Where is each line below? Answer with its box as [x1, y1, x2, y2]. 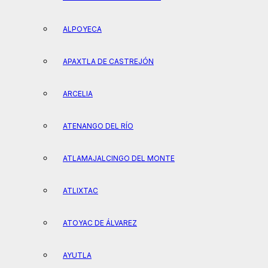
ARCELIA [63, 89, 93, 98]
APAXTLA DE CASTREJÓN [63, 57, 154, 66]
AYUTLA [63, 251, 92, 260]
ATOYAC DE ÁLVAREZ [63, 218, 137, 227]
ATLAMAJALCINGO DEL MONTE [63, 154, 175, 163]
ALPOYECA [63, 25, 102, 33]
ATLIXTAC [63, 186, 98, 195]
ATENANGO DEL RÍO [63, 121, 133, 130]
